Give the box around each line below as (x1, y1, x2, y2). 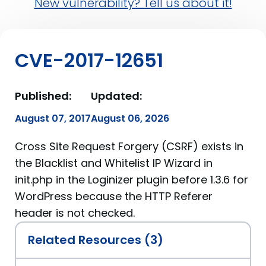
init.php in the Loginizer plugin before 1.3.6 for (15, 172, 248, 187)
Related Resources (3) (28, 232, 163, 248)
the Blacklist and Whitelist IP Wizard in (15, 156, 213, 170)
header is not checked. (15, 205, 135, 220)
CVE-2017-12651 (15, 47, 163, 74)
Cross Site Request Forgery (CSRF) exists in (15, 139, 243, 154)
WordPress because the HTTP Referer (15, 189, 213, 204)
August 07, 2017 (15, 112, 91, 125)
